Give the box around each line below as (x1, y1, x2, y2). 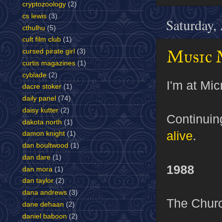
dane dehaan (22, 200, 64, 208)
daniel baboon (22, 212, 67, 220)
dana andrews (22, 189, 67, 197)
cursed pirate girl (22, 48, 75, 55)
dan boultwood (22, 142, 68, 150)
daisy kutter (22, 106, 58, 114)
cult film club (22, 36, 61, 44)
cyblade (22, 71, 47, 79)
